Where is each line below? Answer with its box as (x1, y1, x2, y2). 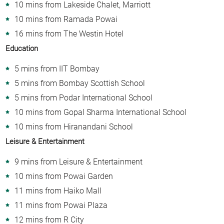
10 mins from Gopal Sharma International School (14, 107, 187, 117)
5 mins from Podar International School (14, 92, 153, 102)
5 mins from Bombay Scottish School (14, 78, 145, 88)
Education (5, 43, 38, 53)
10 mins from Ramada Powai (14, 14, 118, 24)
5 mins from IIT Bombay (14, 63, 100, 73)
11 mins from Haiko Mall (14, 185, 102, 195)
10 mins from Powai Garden (14, 171, 113, 181)
